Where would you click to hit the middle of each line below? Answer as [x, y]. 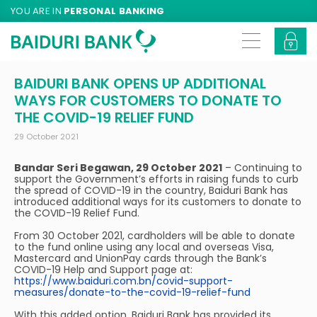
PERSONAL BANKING [114, 11]
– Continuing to [262, 168]
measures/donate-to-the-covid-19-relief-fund [132, 292]
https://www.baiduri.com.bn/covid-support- [123, 281]
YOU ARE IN [38, 11]
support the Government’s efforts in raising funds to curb [156, 179]
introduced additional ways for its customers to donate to [158, 202]
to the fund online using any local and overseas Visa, [144, 247]
